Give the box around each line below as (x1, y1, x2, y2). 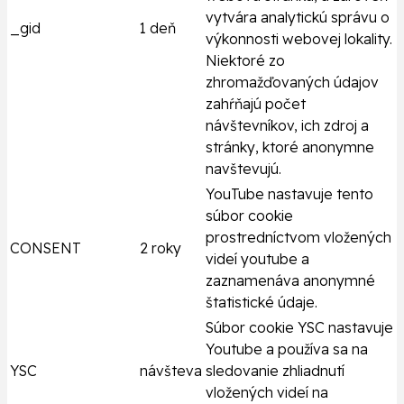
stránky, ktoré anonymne (206, 138, 374, 157)
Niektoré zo (206, 51, 285, 70)
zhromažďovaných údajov (206, 73, 379, 92)
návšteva (140, 362, 202, 381)
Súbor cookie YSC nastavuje (206, 318, 393, 337)
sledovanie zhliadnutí (206, 362, 344, 381)
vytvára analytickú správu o (206, 8, 390, 27)
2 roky (140, 239, 181, 258)
